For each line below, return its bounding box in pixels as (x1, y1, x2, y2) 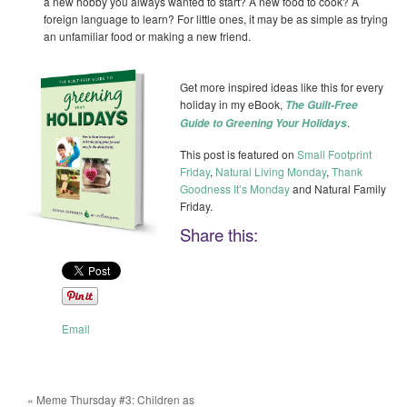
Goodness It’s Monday (180, 180, 290, 196)
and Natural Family (290, 180, 386, 196)
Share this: (180, 222, 258, 246)
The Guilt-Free (285, 97, 358, 114)
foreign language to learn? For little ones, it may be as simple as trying (44, 11, 388, 27)
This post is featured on (180, 145, 297, 162)
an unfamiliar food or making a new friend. (44, 28, 251, 45)
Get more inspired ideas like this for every (180, 79, 383, 95)
